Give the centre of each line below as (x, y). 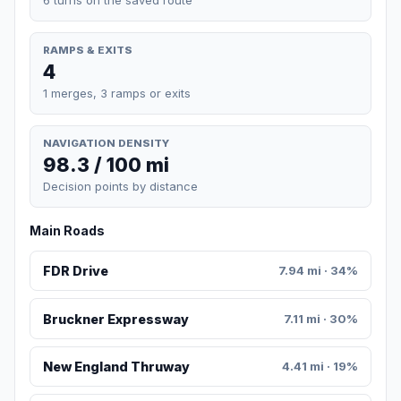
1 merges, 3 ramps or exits (117, 93)
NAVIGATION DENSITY (106, 143)
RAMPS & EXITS (88, 50)
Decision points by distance (120, 187)
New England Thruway (116, 367)
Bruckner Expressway (115, 319)
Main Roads (67, 231)
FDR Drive (75, 271)
